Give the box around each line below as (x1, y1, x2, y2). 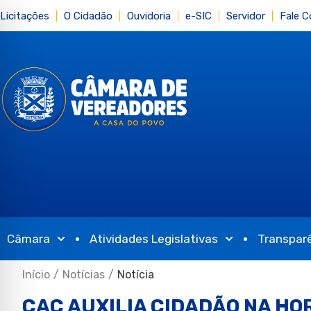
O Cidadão (64, 9, 112, 22)
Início (22, 268, 50, 282)
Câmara (7, 232, 50, 246)
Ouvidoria (127, 9, 171, 22)
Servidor (226, 9, 265, 22)
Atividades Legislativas (89, 232, 218, 246)
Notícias (62, 268, 105, 282)
